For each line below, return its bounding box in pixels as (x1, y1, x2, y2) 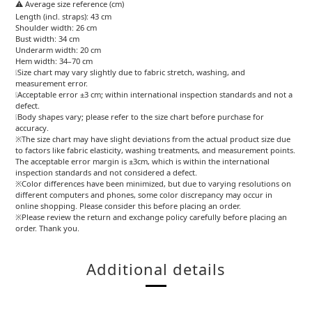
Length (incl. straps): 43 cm (15, 11, 111, 22)
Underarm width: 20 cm (15, 45, 101, 55)
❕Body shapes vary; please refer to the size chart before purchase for (15, 111, 264, 122)
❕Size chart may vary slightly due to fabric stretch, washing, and (15, 67, 245, 77)
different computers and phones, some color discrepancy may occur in (15, 189, 272, 200)
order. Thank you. (15, 223, 79, 233)
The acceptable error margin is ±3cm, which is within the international (15, 156, 270, 166)
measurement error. (15, 78, 88, 88)
